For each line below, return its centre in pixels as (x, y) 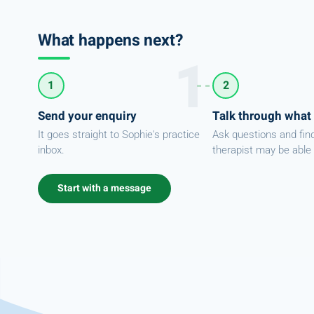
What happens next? (110, 40)
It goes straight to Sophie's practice (118, 135)
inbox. (51, 150)
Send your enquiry (87, 116)
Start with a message (104, 188)
